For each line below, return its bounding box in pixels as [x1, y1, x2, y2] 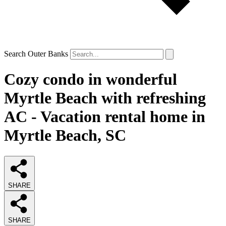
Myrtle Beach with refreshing [4, 89, 206, 107]
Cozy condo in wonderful [4, 70, 177, 89]
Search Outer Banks [4, 49, 68, 58]
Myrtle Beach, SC [4, 126, 126, 145]
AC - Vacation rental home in [4, 107, 205, 126]
